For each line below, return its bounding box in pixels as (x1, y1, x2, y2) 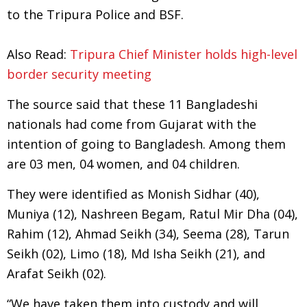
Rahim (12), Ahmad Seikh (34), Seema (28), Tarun (7, 225, 289, 242)
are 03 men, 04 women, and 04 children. (7, 156, 240, 172)
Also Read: (7, 46, 70, 62)
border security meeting (7, 66, 151, 82)
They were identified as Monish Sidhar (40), (7, 186, 260, 202)
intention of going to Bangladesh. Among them (7, 136, 286, 152)
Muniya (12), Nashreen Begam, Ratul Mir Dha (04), (7, 206, 298, 222)
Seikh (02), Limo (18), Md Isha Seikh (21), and (7, 245, 265, 262)
